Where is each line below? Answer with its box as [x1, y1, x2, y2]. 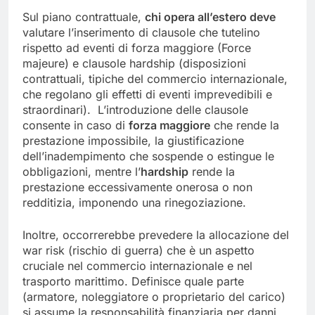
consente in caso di [22, 117, 129, 132]
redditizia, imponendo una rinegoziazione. [22, 195, 246, 210]
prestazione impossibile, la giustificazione [22, 133, 244, 148]
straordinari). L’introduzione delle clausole [22, 102, 248, 117]
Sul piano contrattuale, [22, 9, 145, 24]
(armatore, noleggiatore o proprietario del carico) [22, 289, 285, 304]
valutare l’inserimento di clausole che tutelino [22, 25, 260, 39]
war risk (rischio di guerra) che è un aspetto [22, 243, 255, 257]
